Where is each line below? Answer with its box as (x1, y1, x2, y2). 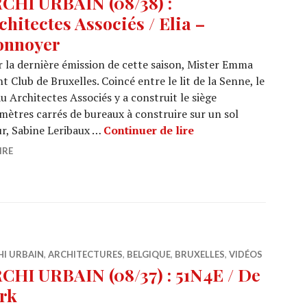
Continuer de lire (103, 123, 194, 138)
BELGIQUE (127, 249, 171, 260)
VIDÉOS (229, 249, 262, 260)
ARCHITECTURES (48, 249, 123, 260)
